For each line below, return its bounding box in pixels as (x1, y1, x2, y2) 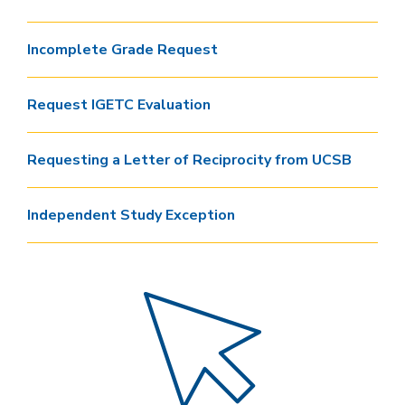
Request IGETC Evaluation (27, 95, 211, 115)
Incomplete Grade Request (27, 40, 218, 60)
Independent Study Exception (27, 205, 235, 225)
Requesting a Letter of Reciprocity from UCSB (27, 150, 352, 170)
